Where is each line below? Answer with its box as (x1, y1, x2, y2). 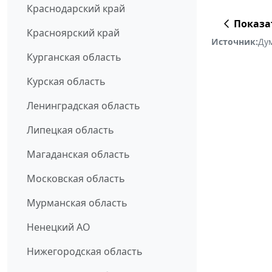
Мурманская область (27, 196, 127, 210)
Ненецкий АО (27, 220, 90, 234)
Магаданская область (27, 148, 130, 161)
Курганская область (27, 50, 121, 64)
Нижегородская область (27, 245, 143, 259)
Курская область (27, 75, 106, 89)
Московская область (27, 172, 125, 186)
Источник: (211, 36, 258, 48)
